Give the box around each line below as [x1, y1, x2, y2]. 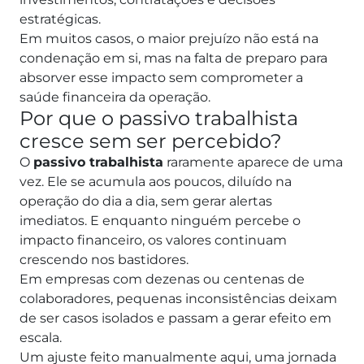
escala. [19, 330, 65, 346]
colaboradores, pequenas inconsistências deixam [19, 291, 337, 307]
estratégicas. [19, 11, 104, 28]
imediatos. [19, 213, 90, 229]
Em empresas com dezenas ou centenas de [19, 271, 305, 288]
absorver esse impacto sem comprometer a [19, 70, 303, 86]
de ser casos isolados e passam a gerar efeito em [19, 310, 331, 327]
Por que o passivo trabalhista [19, 106, 298, 131]
